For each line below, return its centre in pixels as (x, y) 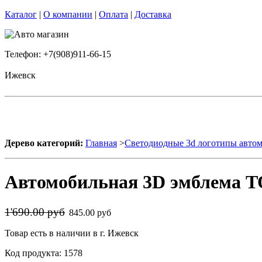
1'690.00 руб (35, 212)
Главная (101, 143)
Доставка (153, 14)
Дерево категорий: (44, 143)
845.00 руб (91, 212)
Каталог (21, 14)
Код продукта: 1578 (44, 253)
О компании (68, 14)
